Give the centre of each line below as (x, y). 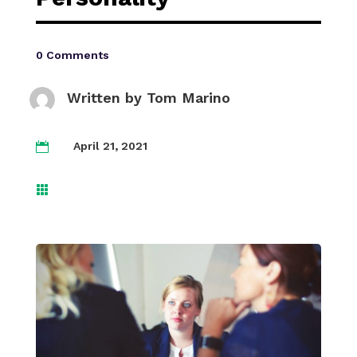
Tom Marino (188, 98)
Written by (106, 98)
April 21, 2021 (110, 146)
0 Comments (72, 55)
